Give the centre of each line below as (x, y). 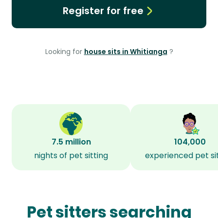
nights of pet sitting (71, 155)
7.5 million (71, 142)
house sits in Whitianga (126, 52)
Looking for (64, 52)
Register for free (103, 11)
